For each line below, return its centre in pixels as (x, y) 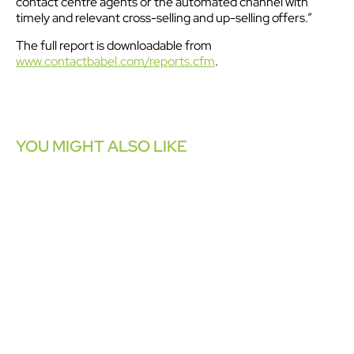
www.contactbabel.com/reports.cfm (115, 61)
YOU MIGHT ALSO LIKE (102, 146)
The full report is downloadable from (114, 45)
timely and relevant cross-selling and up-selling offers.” (164, 18)
